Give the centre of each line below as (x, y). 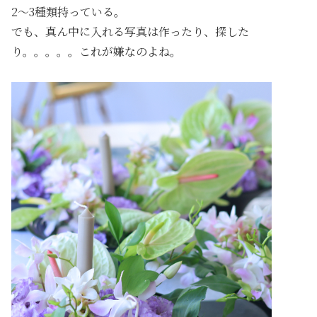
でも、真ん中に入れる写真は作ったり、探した (130, 32)
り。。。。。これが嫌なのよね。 (96, 52)
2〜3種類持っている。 (68, 12)
